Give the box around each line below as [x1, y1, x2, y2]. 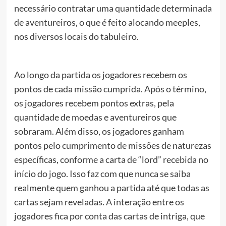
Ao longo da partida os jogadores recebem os [14, 69, 187, 80]
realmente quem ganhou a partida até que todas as [14, 182, 209, 193]
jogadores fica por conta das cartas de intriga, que [14, 210, 205, 221]
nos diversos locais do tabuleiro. [14, 30, 139, 42]
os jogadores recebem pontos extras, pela [14, 97, 174, 108]
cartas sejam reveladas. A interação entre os [14, 196, 184, 207]
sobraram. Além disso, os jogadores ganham [14, 125, 184, 137]
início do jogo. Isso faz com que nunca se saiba [14, 167, 191, 179]
